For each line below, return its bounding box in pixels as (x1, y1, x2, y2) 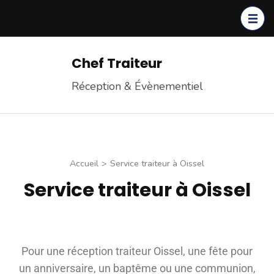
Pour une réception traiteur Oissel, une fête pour (21, 245, 253, 258)
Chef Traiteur (71, 54, 162, 73)
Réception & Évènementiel (71, 79, 203, 94)
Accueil (70, 157, 98, 170)
